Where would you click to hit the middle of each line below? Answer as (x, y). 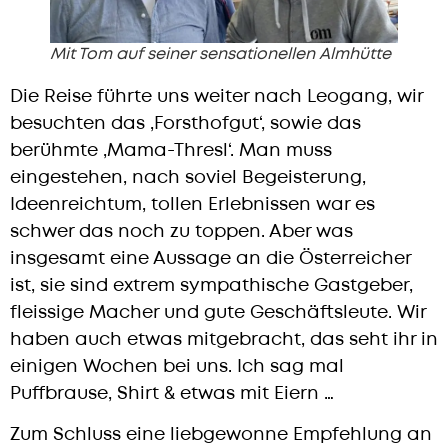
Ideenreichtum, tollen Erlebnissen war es (192, 204)
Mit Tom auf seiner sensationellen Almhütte (220, 53)
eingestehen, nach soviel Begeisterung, (188, 177)
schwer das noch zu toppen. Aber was (181, 231)
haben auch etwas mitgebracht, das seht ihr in (224, 339)
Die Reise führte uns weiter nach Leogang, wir (216, 96)
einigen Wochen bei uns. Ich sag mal (177, 366)
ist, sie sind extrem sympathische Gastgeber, (211, 285)
